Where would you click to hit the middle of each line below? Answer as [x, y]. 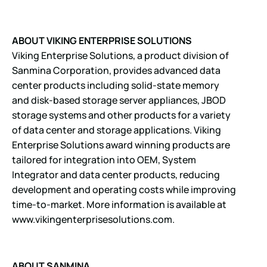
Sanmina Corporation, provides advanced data [116, 70]
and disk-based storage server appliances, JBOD [119, 100]
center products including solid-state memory [116, 85]
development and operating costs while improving [124, 189]
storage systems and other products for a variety [121, 115]
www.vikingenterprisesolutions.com [92, 219]
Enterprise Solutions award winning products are [121, 145]
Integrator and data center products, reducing [116, 174]
